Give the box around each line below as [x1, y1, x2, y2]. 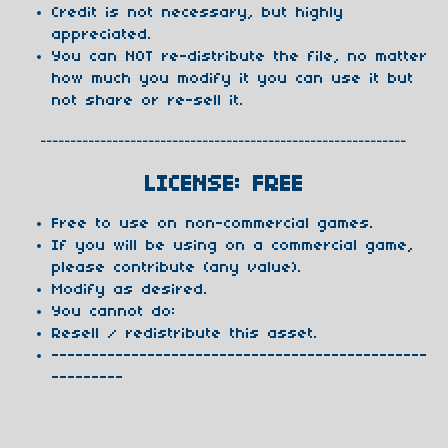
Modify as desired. [52, 281, 208, 298]
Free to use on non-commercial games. [52, 215, 374, 232]
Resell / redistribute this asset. [52, 325, 318, 342]
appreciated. [52, 27, 152, 43]
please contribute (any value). [52, 259, 302, 276]
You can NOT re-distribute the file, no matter [52, 49, 428, 65]
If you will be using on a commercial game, [52, 237, 414, 254]
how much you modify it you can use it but [52, 71, 414, 87]
